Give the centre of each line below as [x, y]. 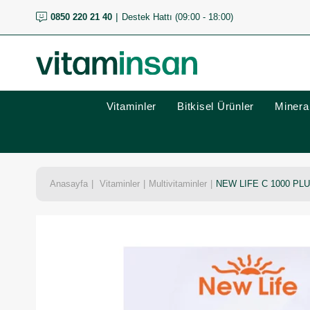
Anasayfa [69, 184]
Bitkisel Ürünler [216, 106]
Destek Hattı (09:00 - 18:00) [177, 17]
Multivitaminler [178, 184]
